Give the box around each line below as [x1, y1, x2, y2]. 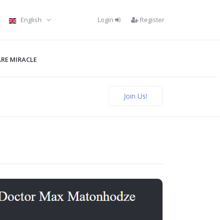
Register [138, 15, 165, 24]
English [21, 15, 42, 25]
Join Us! [124, 91, 147, 101]
